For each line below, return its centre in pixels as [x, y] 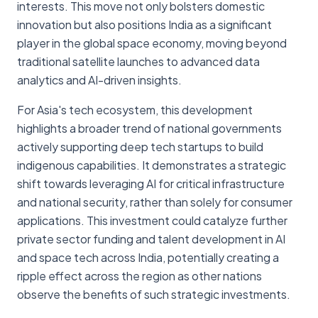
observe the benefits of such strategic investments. [154, 294]
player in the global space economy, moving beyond [152, 43]
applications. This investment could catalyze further [152, 220]
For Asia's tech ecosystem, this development [135, 109]
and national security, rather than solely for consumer [155, 202]
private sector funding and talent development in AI [151, 238]
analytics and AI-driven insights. [99, 79]
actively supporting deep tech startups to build [140, 146]
